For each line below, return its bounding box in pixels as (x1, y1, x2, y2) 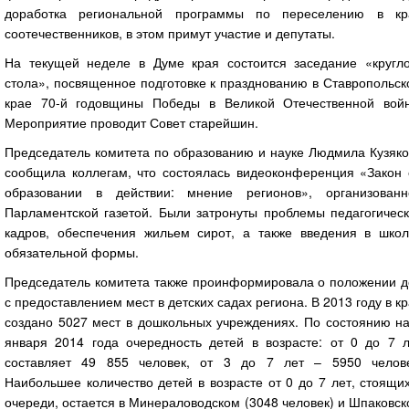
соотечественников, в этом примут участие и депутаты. (5, 23, 335, 42)
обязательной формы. (5, 242, 139, 261)
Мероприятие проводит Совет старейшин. (5, 112, 258, 131)
